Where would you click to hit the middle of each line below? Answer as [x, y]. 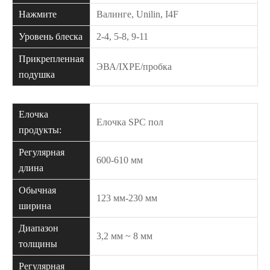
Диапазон [39, 228]
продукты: [40, 130]
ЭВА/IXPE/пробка [134, 67]
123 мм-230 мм [127, 198]
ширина [35, 206]
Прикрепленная [51, 59]
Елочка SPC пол [130, 122]
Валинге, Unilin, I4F [137, 14]
